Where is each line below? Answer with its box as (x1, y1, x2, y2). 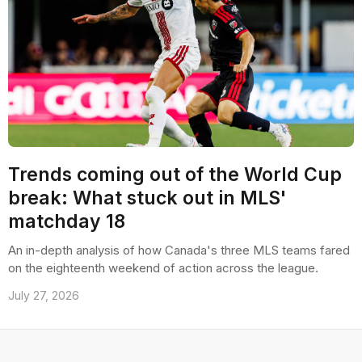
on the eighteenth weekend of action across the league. (8, 260, 318, 276)
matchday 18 (8, 210, 125, 233)
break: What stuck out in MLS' (8, 187, 286, 209)
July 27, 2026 (8, 288, 79, 302)
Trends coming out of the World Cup (8, 163, 342, 186)
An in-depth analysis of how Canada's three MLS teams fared (8, 242, 350, 258)
